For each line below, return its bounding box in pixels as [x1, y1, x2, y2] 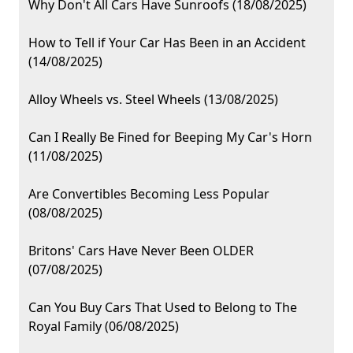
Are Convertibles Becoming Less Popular [28, 185, 269, 203]
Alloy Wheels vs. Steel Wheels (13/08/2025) [28, 91, 278, 109]
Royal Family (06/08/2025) [28, 318, 179, 336]
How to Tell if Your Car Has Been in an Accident [28, 34, 306, 52]
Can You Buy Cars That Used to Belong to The [28, 299, 297, 317]
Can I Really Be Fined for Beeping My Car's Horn [28, 128, 312, 147]
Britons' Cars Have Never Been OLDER [28, 242, 254, 260]
